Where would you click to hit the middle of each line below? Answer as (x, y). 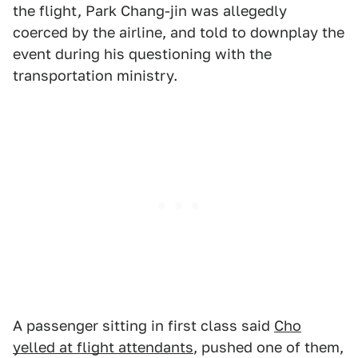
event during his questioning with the (142, 54)
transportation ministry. (95, 76)
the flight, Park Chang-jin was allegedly (150, 11)
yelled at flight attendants (103, 347)
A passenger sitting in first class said (143, 326)
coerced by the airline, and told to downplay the (179, 32)
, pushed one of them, (268, 347)
